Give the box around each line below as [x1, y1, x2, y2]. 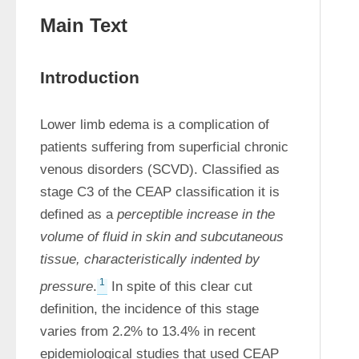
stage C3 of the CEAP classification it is [40, 184, 280, 200]
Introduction [40, 68, 139, 87]
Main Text [40, 14, 127, 36]
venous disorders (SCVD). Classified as [40, 162, 280, 177]
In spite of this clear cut [107, 278, 252, 294]
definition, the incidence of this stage [40, 301, 259, 317]
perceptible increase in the [117, 207, 275, 222]
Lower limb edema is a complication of [40, 117, 269, 132]
